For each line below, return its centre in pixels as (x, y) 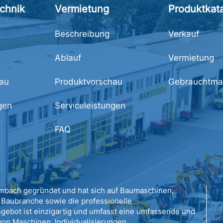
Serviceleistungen (90, 105)
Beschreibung (82, 34)
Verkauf (184, 34)
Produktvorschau (89, 81)
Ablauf (68, 57)
